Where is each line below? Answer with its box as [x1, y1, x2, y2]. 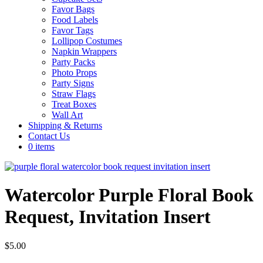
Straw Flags [52, 89, 96, 99]
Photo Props [52, 68, 97, 77]
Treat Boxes [52, 99, 96, 109]
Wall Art [52, 110, 83, 120]
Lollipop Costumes [52, 36, 122, 46]
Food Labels [52, 15, 98, 25]
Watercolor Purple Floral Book [5, 184, 254, 206]
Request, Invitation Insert [5, 206, 211, 228]
